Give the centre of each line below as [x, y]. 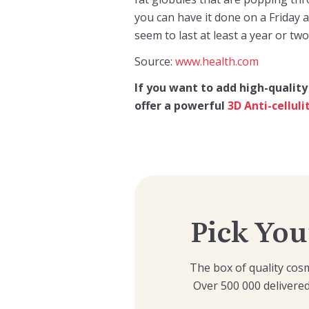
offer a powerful [181, 106]
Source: [154, 61]
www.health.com [217, 61]
